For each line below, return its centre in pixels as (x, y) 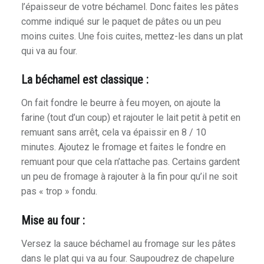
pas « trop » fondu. (59, 192)
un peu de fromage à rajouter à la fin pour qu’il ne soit (129, 177)
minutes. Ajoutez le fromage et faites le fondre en (123, 147)
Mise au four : (53, 221)
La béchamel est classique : (85, 80)
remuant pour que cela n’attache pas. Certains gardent (130, 162)
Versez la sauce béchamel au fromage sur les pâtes (128, 244)
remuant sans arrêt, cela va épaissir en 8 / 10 (113, 133)
